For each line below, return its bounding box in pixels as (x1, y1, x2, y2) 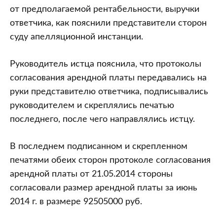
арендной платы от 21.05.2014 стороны (10, 170, 173, 179)
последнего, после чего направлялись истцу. (10, 115, 195, 124)
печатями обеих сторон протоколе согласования (10, 156, 211, 165)
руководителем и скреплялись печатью (10, 101, 174, 110)
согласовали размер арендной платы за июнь (10, 184, 197, 192)
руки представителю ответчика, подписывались (10, 87, 208, 96)
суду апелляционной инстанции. (10, 33, 143, 41)
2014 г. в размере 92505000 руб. (10, 197, 142, 206)
